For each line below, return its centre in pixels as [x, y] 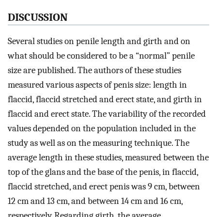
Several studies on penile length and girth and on [99, 41]
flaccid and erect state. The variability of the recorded [107, 114]
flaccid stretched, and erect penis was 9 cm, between [104, 187]
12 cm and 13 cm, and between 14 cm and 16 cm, [95, 201]
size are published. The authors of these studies [94, 70]
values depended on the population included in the [102, 129]
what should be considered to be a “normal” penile [101, 56]
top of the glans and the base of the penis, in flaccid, [103, 172]
